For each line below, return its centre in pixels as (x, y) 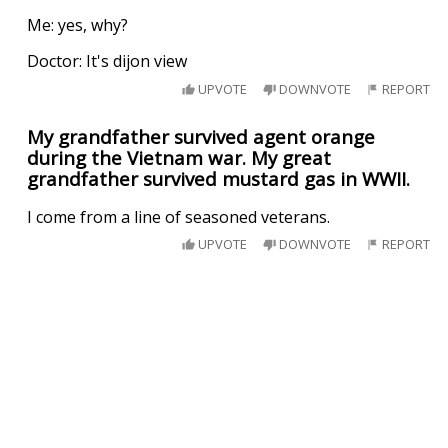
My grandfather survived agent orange (201, 136)
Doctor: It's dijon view (107, 60)
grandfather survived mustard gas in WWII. (219, 178)
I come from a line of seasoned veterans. (179, 216)
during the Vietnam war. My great (179, 157)
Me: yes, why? (78, 24)
